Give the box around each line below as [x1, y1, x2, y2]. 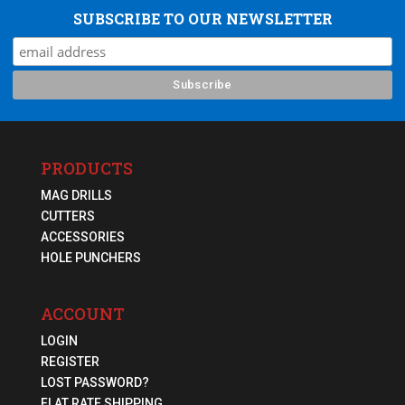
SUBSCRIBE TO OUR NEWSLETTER [72, 8, 333, 28]
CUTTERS [40, 208, 95, 223]
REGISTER [40, 353, 99, 369]
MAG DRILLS [40, 187, 112, 202]
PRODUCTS [40, 156, 133, 179]
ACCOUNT [40, 302, 125, 325]
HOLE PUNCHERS [40, 250, 141, 265]
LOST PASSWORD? [40, 374, 149, 390]
